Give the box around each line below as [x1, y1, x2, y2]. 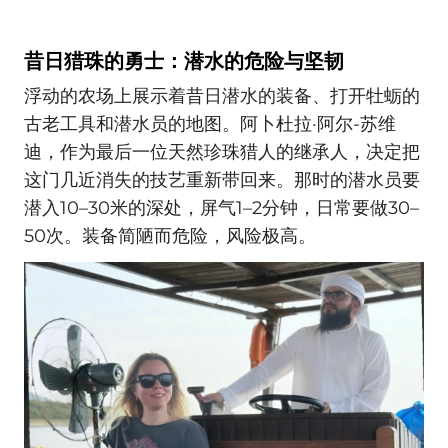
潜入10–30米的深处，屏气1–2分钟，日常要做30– [24, 197, 419, 220]
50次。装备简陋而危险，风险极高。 [24, 225, 316, 248]
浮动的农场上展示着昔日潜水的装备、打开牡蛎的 [24, 85, 420, 108]
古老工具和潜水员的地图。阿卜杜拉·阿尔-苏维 [24, 113, 396, 136]
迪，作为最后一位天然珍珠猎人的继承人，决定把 [24, 141, 420, 164]
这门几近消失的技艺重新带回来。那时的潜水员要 [24, 169, 420, 192]
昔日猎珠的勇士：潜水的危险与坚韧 [24, 48, 344, 73]
